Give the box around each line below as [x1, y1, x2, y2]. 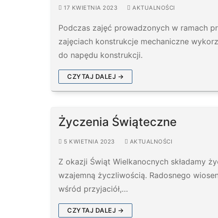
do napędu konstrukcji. [58, 50, 143, 60]
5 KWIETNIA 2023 [64, 138, 115, 145]
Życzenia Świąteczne [58, 114, 177, 129]
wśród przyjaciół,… [58, 183, 128, 194]
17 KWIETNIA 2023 [64, 4, 117, 11]
